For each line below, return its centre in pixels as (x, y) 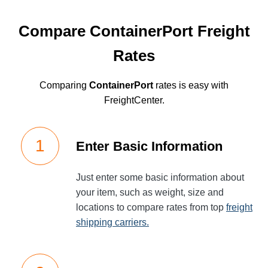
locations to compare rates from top (151, 207)
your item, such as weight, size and (150, 192)
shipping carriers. (112, 222)
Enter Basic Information (149, 146)
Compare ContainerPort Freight (134, 31)
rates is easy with (191, 85)
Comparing (64, 85)
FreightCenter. (134, 100)
